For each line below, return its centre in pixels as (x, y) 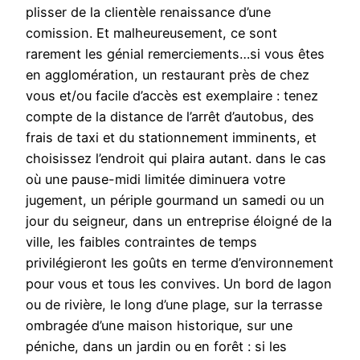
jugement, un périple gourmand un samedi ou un (175, 200)
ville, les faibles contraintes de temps (141, 242)
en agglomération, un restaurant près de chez (168, 75)
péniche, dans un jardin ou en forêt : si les (156, 347)
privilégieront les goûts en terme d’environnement (180, 263)
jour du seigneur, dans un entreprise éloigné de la (179, 221)
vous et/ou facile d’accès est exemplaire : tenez (172, 96)
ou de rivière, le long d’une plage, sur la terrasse (174, 305)
